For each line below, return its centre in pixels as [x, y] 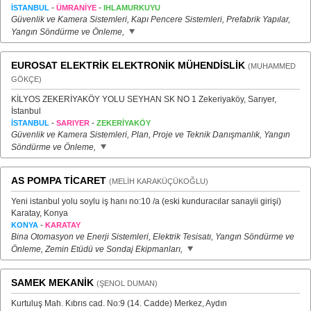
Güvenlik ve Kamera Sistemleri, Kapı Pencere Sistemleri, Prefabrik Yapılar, [151, 19]
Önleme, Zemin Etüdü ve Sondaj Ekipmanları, [98, 249]
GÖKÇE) [26, 79]
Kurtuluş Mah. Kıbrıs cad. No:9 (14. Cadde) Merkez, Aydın [119, 303]
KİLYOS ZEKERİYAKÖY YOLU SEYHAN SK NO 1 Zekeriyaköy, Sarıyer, [144, 99]
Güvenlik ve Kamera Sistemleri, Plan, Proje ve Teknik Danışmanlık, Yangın [151, 135]
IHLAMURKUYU [132, 8]
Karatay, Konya [40, 213]
